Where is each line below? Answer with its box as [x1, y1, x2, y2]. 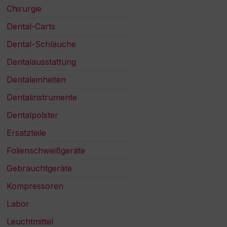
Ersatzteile [7, 128, 47, 138]
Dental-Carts [7, 21, 56, 32]
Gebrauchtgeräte [7, 163, 72, 174]
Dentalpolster [7, 110, 59, 121]
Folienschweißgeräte [7, 145, 86, 156]
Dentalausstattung [7, 57, 77, 67]
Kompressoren [7, 181, 64, 192]
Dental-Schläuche [7, 39, 77, 50]
